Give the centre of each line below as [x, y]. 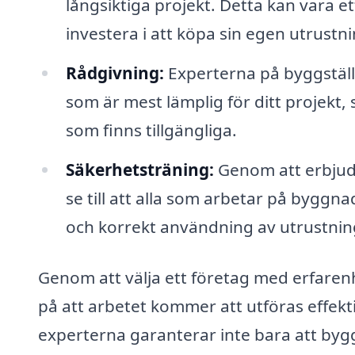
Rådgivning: [115, 73]
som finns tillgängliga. [151, 130]
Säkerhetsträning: [139, 169]
